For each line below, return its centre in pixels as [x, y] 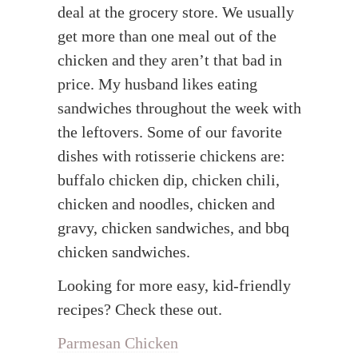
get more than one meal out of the [167, 36]
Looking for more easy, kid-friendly [174, 285]
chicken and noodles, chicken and [166, 203]
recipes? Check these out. [139, 309]
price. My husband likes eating [157, 84]
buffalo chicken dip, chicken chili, [168, 179]
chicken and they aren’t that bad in [169, 60]
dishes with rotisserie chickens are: [171, 155]
